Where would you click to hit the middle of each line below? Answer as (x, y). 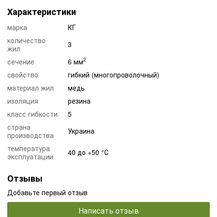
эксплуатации (30, 156)
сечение (21, 61)
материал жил (31, 87)
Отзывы (25, 178)
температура (29, 148)
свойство (23, 74)
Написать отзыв (108, 210)
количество (26, 40)
